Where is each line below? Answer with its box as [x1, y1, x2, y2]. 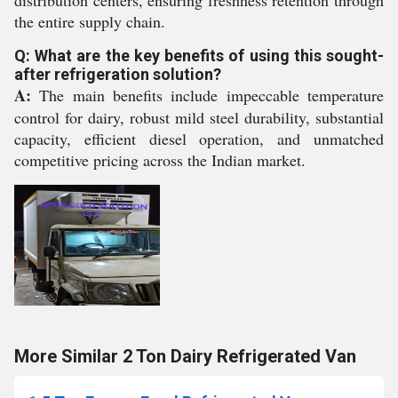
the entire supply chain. [14, 11, 165, 32]
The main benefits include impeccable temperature [31, 84, 384, 106]
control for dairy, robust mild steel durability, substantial [14, 107, 384, 128]
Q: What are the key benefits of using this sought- [14, 46, 384, 65]
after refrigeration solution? [14, 65, 221, 84]
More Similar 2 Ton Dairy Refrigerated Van [14, 346, 356, 367]
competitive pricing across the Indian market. [14, 149, 306, 171]
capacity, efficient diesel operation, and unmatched [14, 128, 384, 149]
